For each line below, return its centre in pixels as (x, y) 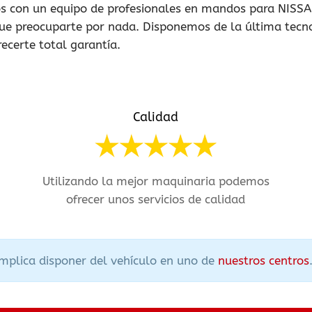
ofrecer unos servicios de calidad (156, 199)
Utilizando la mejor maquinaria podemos (156, 181)
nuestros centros (264, 260)
